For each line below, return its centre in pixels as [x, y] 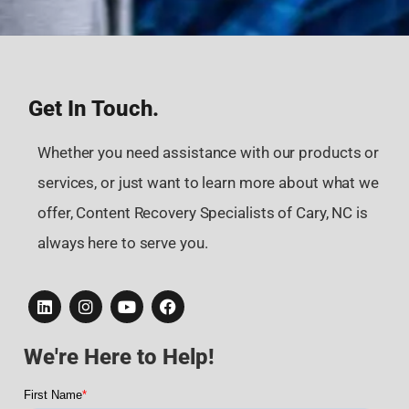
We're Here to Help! [119, 357]
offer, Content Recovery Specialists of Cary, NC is [203, 212]
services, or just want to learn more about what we [208, 182]
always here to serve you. [123, 242]
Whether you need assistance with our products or [209, 152]
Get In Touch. [94, 108]
